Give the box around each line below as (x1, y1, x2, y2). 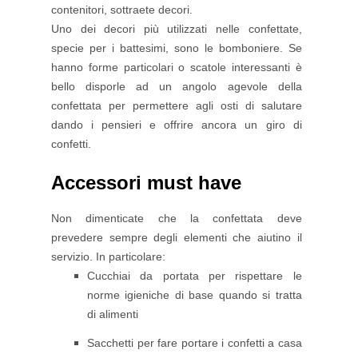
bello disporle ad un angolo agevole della (51, 80, 302, 93)
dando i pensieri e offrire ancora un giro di (51, 118, 302, 132)
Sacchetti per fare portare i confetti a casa (87, 336, 302, 350)
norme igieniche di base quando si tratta (87, 288, 302, 302)
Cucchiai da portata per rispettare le (87, 269, 302, 283)
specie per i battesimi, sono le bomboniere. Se (51, 42, 302, 55)
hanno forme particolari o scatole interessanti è (51, 61, 302, 74)
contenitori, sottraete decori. (51, 3, 193, 17)
